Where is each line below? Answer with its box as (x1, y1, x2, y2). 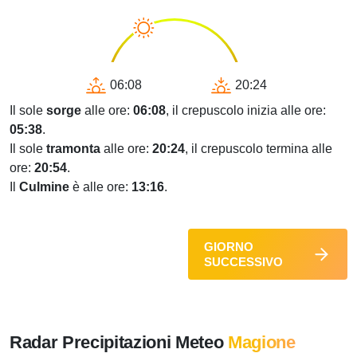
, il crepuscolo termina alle (185, 142, 332, 155)
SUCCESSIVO (204, 255, 283, 269)
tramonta (46, 142, 100, 155)
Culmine (19, 180, 69, 194)
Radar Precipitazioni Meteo (10, 332, 229, 352)
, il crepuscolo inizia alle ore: (166, 104, 326, 117)
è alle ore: (69, 180, 131, 194)
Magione (228, 332, 296, 352)
